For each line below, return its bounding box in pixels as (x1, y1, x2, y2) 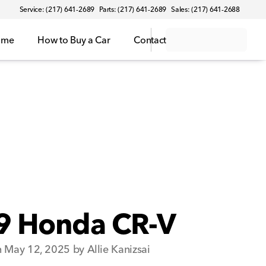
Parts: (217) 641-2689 (99, 5, 167, 14)
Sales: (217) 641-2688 (171, 5, 240, 14)
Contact (134, 33, 167, 46)
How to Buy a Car (37, 33, 110, 46)
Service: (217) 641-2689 (19, 5, 95, 14)
